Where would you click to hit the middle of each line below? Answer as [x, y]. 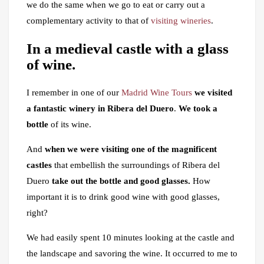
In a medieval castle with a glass [128, 49]
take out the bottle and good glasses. [121, 181]
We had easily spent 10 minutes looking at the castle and [131, 238]
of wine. [51, 65]
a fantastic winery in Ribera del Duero [100, 109]
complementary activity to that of [89, 20]
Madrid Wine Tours [157, 93]
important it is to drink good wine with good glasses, [123, 197]
